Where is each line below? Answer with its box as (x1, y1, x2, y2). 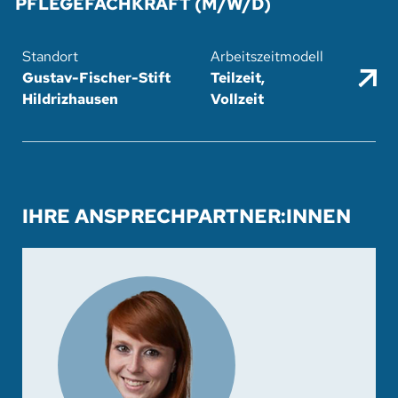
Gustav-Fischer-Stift (21, 68, 171, 87)
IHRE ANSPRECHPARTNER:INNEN (22, 203, 351, 229)
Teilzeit (210, 68, 261, 87)
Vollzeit (210, 89, 264, 108)
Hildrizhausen (21, 89, 118, 108)
